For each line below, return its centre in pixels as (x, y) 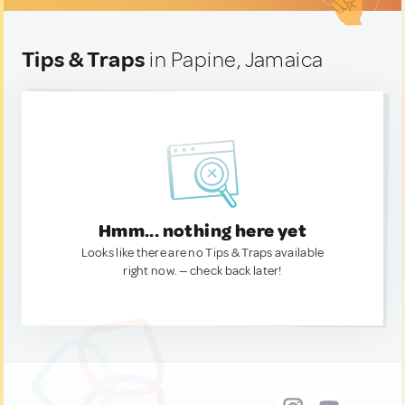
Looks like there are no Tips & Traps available (202, 253)
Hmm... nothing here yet (202, 231)
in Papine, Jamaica (234, 60)
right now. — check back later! (202, 271)
